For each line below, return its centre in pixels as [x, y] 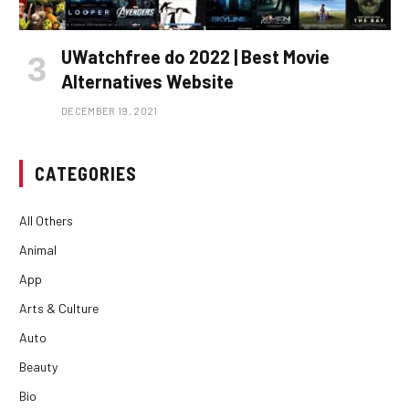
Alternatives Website [147, 81]
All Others [46, 220]
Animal [38, 249]
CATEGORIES [86, 173]
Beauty [38, 366]
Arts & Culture [59, 308]
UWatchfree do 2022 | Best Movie [195, 56]
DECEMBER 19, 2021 [110, 110]
